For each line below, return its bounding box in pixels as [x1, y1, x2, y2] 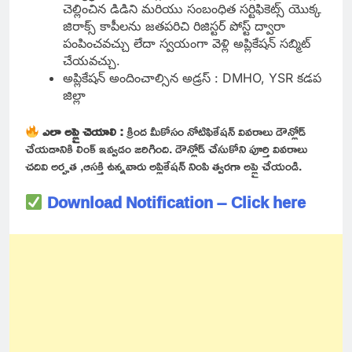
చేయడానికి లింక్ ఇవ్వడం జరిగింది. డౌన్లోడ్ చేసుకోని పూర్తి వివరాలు [25, 137, 307, 161]
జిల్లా [63, 87, 90, 104]
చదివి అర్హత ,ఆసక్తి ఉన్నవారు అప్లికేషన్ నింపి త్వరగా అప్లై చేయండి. [25, 154, 305, 178]
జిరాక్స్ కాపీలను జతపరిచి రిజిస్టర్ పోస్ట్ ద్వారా [63, 18, 285, 35]
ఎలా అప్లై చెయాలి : [42, 119, 124, 144]
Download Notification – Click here [42, 187, 306, 218]
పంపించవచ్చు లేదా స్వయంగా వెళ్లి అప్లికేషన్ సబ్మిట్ [63, 35, 310, 52]
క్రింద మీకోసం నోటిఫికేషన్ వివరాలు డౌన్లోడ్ [123, 119, 306, 144]
